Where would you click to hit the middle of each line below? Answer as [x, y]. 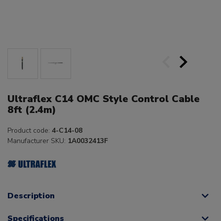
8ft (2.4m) [32, 110]
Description [31, 196]
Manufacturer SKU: [37, 141]
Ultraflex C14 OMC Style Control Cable [104, 99]
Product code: [30, 131]
